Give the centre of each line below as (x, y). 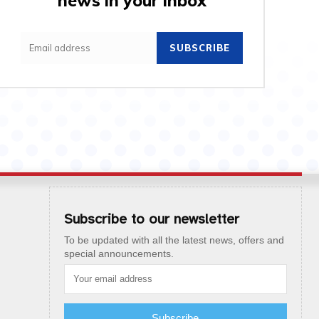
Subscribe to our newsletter (151, 219)
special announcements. (119, 253)
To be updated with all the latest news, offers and (174, 240)
